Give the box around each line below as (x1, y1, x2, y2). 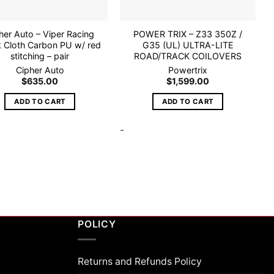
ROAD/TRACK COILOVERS (134, 50, 242, 61)
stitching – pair (10, 50, 70, 61)
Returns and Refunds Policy (78, 255, 202, 267)
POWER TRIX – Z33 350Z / (133, 28, 243, 39)
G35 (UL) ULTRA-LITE (142, 39, 234, 50)
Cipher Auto (15, 65, 64, 76)
